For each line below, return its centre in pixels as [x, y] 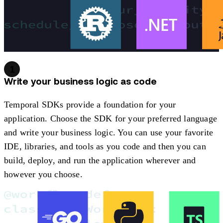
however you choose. [43, 174]
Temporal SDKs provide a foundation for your [90, 104]
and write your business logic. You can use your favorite [109, 132]
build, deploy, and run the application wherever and [100, 160]
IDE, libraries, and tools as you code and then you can [105, 146]
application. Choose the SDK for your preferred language [111, 118]
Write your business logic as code [80, 82]
